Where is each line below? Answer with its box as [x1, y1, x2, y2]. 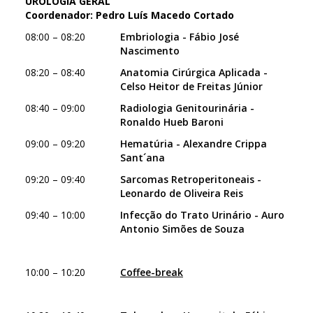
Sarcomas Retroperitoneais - [120, 173, 261, 186]
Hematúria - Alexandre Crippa [120, 137, 267, 150]
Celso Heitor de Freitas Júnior [120, 80, 263, 93]
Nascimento [120, 44, 180, 57]
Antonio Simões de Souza [120, 222, 245, 235]
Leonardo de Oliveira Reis [120, 187, 243, 200]
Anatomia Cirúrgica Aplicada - [120, 66, 268, 79]
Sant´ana [120, 151, 165, 164]
